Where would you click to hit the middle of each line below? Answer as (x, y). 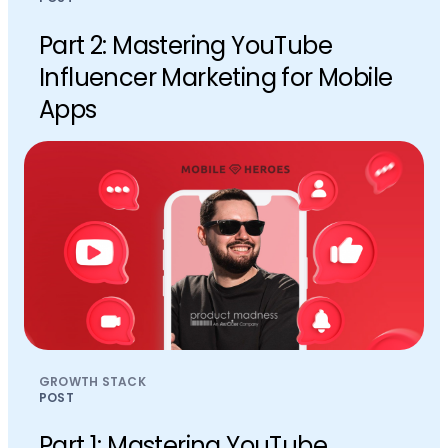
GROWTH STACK (92, 382)
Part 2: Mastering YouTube (185, 45)
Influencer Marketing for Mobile (216, 77)
